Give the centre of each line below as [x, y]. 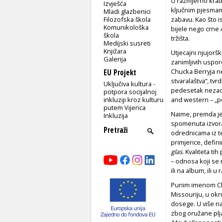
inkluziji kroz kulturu [134, 99]
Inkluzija [116, 115]
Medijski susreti [127, 43]
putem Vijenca [125, 107]
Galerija [115, 59]
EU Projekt [120, 72]
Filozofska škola [127, 19]
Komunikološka [126, 27]
